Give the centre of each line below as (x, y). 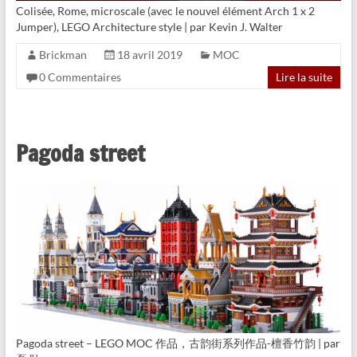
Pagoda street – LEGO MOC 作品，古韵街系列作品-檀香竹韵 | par (178, 343)
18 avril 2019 (149, 55)
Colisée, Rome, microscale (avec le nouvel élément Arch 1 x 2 (165, 11)
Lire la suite (304, 77)
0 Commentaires (80, 77)
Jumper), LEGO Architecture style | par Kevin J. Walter (149, 27)
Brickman (63, 55)
